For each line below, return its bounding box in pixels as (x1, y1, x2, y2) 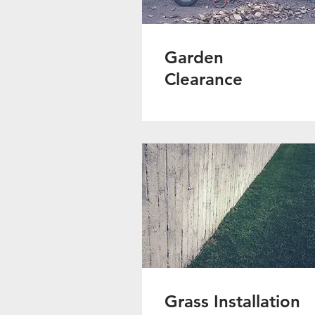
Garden (165, 46, 224, 67)
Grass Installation (165, 290, 300, 311)
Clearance (165, 68, 243, 89)
